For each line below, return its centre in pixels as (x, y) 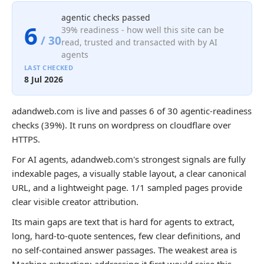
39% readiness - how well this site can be (143, 30)
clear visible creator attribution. (75, 202)
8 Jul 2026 (44, 79)
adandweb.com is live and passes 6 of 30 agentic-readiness (132, 111)
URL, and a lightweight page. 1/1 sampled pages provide (127, 187)
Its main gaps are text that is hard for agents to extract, (123, 222)
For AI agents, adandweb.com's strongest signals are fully (129, 159)
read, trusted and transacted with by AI (139, 42)
